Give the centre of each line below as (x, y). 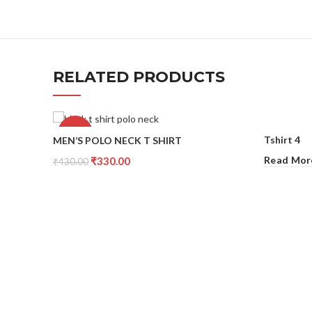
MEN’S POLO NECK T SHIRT (117, 140)
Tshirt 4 (282, 139)
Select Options (89, 182)
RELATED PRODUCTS (139, 77)
